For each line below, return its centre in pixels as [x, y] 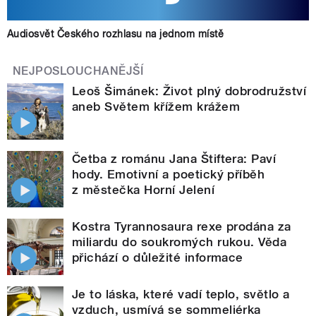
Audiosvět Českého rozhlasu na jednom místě [116, 34]
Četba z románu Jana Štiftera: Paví [174, 158]
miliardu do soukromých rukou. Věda [180, 242]
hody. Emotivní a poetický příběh [169, 174]
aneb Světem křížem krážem [156, 106]
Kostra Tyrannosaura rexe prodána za [182, 226]
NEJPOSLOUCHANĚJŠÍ [78, 71]
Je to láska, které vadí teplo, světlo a [181, 294]
